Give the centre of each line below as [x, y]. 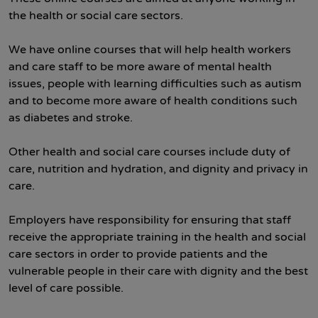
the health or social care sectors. [96, 16]
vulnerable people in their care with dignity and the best [158, 271]
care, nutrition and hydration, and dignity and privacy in [158, 169]
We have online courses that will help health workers [150, 50]
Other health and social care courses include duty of [149, 152]
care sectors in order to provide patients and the [138, 254]
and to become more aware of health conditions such [153, 101]
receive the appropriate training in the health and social [157, 237]
